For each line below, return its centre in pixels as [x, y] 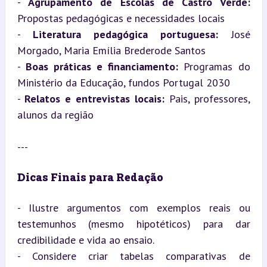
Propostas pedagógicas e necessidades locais [121, 18]
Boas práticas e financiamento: [102, 66]
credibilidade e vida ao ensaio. [86, 240]
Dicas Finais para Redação [90, 177]
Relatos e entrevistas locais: [94, 98]
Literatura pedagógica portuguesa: [125, 34]
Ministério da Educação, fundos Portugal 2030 [123, 82]
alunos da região [55, 114]
